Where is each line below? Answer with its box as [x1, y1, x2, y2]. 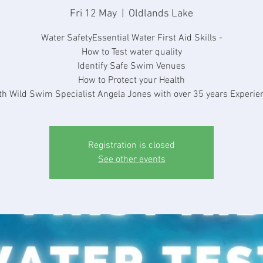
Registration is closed [88, 140, 175, 151]
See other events [97, 154, 166, 166]
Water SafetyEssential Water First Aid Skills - [41, 32, 222, 44]
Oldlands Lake [129, 8, 193, 20]
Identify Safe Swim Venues [77, 60, 186, 72]
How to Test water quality [81, 46, 182, 58]
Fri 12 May [70, 8, 117, 20]
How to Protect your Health [78, 75, 185, 86]
